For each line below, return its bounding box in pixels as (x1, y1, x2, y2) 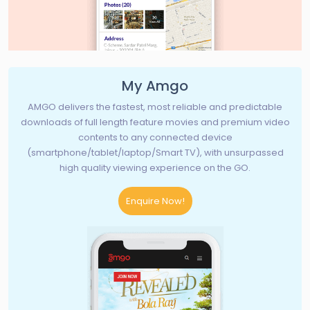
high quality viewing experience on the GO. (60, 161, 250, 174)
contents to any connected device (77, 131, 232, 144)
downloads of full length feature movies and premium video (20, 116, 290, 129)
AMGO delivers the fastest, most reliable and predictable (28, 100, 282, 113)
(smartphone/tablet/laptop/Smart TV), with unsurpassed (26, 146, 284, 159)
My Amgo (122, 76, 188, 95)
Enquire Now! (125, 194, 185, 208)
